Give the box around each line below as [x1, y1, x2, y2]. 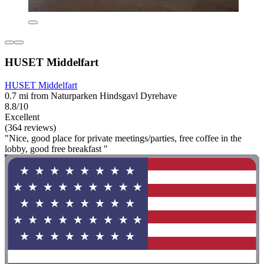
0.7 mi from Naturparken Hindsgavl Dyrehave [5, 90, 177, 101]
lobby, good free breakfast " [5, 143, 108, 154]
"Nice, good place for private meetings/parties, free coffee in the [5, 133, 242, 143]
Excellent [5, 111, 39, 122]
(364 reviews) [5, 122, 56, 133]
